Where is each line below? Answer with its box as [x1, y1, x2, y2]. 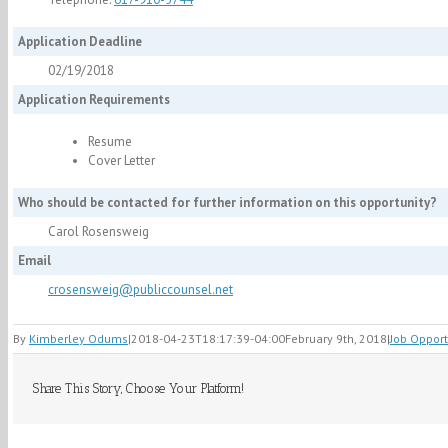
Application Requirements [18, 91, 170, 109]
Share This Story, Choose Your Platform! [33, 381, 244, 397]
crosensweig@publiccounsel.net [48, 281, 233, 299]
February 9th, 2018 [285, 331, 387, 347]
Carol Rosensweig [48, 223, 149, 241]
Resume [88, 133, 132, 151]
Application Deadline [18, 33, 142, 51]
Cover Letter [88, 152, 155, 170]
